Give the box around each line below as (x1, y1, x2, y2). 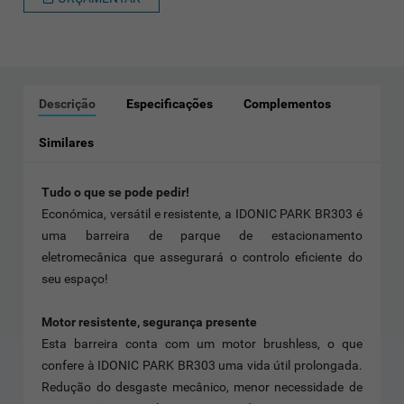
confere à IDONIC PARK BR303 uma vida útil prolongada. (41, 357, 363, 372)
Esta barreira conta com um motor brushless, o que (41, 335, 363, 351)
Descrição (39, 96, 96, 111)
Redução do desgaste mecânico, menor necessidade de (41, 379, 363, 394)
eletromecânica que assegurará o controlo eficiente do (41, 249, 363, 264)
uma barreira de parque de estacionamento (41, 227, 363, 243)
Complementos (243, 96, 332, 111)
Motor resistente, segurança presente (41, 314, 258, 329)
